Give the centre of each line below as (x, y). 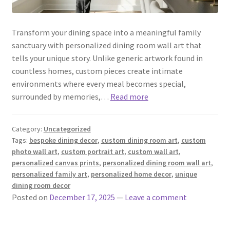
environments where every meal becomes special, (99, 83)
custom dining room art (139, 140)
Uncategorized (67, 129)
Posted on (30, 197)
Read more (129, 96)
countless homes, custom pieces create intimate (97, 71)
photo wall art (34, 152)
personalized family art (49, 174)
